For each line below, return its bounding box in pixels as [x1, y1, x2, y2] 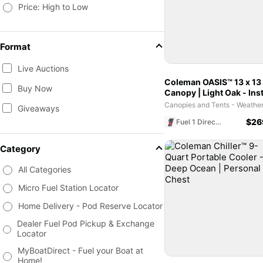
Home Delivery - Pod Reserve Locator [18, 201, 163, 211]
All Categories [18, 164, 71, 174]
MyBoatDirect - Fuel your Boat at [18, 245, 144, 255]
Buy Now [18, 83, 52, 93]
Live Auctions [18, 63, 69, 73]
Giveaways [18, 103, 59, 113]
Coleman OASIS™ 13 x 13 [164, 76, 261, 87]
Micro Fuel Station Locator [18, 183, 119, 193]
